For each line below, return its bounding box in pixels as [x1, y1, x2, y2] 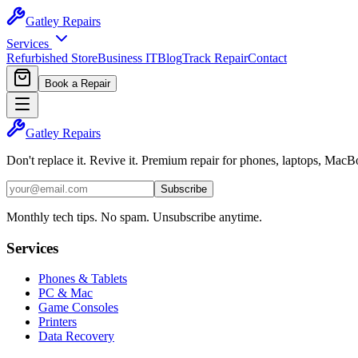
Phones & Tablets [38, 272, 127, 286]
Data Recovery [38, 329, 114, 344]
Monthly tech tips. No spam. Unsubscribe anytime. [6, 210, 262, 224]
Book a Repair [45, 78, 110, 89]
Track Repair [182, 51, 248, 65]
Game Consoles [38, 300, 118, 315]
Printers [38, 315, 77, 329]
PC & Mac [38, 286, 93, 300]
